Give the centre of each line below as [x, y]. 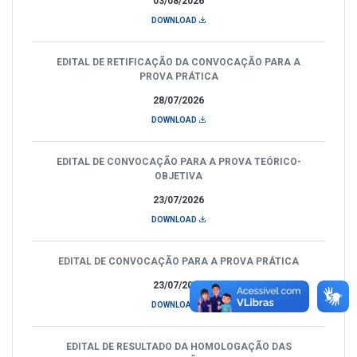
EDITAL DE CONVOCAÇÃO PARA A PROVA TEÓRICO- [178, 161]
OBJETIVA [178, 176]
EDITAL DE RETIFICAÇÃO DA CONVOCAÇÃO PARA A [178, 62]
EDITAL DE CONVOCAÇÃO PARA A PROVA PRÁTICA [178, 261]
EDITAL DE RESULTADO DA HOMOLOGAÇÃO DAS [178, 346]
